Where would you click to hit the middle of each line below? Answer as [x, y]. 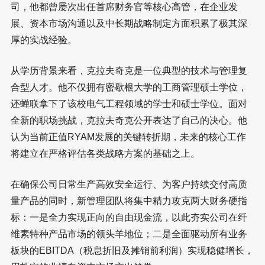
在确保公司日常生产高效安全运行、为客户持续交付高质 [129, 185]
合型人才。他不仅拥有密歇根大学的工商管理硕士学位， [129, 88]
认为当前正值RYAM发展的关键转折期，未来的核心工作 [128, 137]
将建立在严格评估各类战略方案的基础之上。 [105, 154]
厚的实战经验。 [44, 40]
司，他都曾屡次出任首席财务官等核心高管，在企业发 [124, 7]
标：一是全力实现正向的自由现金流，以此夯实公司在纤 [129, 218]
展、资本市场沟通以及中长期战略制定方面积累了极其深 [129, 24]
